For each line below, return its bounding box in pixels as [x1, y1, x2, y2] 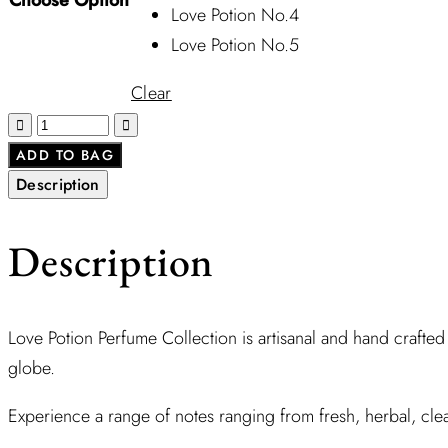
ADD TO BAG [16, 144, 114, 165]
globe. [8, 355, 55, 382]
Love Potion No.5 [171, 31, 299, 58]
